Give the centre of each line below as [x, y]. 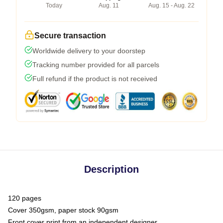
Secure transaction [70, 35]
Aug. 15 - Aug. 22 [171, 5]
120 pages [25, 198]
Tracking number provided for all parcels [96, 64]
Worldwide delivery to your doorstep [89, 51]
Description [111, 169]
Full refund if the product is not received [95, 78]
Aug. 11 [109, 5]
